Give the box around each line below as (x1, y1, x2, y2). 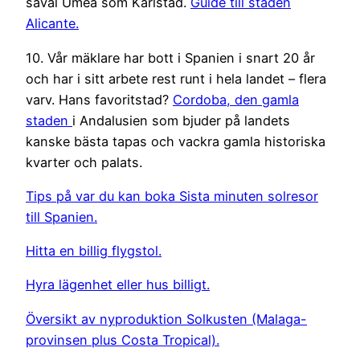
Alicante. (26, 15, 79, 32)
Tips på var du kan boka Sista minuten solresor (26, 187, 318, 204)
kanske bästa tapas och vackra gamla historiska (26, 133, 325, 149)
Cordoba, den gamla (173, 91, 299, 108)
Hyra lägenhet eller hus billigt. (26, 276, 210, 293)
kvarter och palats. (26, 153, 142, 170)
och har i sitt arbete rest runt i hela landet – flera (26, 70, 326, 87)
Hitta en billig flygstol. (26, 243, 162, 260)
